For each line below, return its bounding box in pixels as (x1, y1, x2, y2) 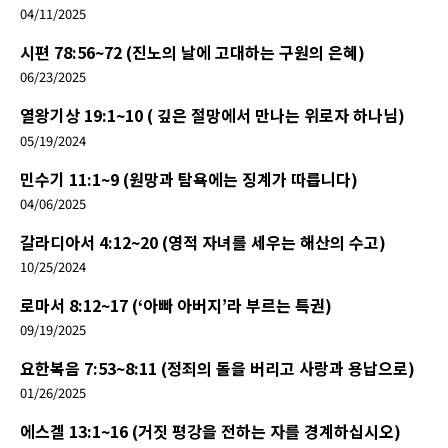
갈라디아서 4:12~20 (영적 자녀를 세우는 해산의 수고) (20, 229, 386, 254)
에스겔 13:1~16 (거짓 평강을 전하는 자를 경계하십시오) (20, 419, 401, 444)
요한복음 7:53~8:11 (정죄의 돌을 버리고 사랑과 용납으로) (20, 356, 415, 381)
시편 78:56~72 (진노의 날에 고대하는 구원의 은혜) (20, 40, 365, 65)
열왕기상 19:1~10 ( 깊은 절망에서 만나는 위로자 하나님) (20, 103, 405, 128)
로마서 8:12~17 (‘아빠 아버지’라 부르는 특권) (20, 293, 332, 318)
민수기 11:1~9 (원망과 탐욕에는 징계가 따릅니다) (20, 166, 358, 191)
